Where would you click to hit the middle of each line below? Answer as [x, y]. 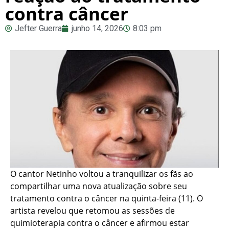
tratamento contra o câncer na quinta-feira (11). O [107, 198]
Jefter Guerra [38, 29]
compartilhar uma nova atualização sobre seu [99, 186]
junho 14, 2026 [97, 29]
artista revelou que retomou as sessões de [93, 210]
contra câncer [67, 14]
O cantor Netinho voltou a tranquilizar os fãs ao [102, 174]
